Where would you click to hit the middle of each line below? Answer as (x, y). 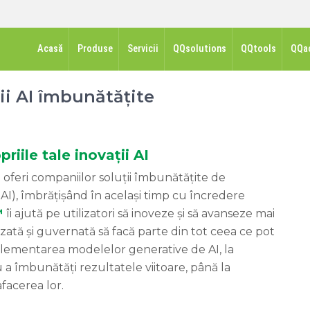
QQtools (258, 49)
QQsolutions (200, 49)
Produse (95, 49)
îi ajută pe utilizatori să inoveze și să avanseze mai (139, 213)
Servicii (143, 49)
